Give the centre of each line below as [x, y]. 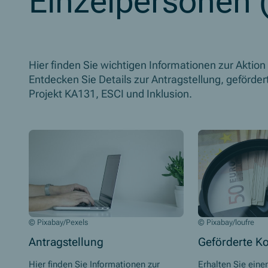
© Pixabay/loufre [226, 222]
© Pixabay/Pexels [58, 222]
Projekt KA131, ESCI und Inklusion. [112, 94]
